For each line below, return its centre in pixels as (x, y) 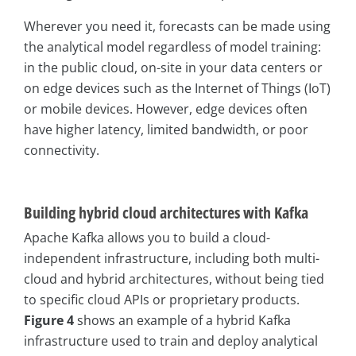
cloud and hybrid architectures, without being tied (174, 279)
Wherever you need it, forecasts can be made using (177, 27)
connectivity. (62, 151)
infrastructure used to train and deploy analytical (171, 341)
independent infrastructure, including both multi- (172, 259)
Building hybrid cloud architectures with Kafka (166, 213)
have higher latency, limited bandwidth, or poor (166, 130)
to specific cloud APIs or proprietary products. (162, 300)
